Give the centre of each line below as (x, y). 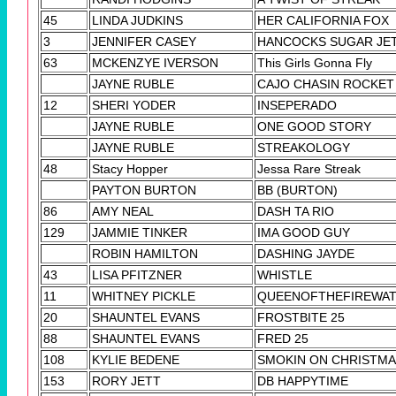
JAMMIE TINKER (140, 232)
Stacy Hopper (130, 168)
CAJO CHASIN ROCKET (326, 84)
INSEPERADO (297, 105)
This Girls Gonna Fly (315, 62)
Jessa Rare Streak (309, 168)
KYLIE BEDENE (136, 359)
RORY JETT (126, 381)
